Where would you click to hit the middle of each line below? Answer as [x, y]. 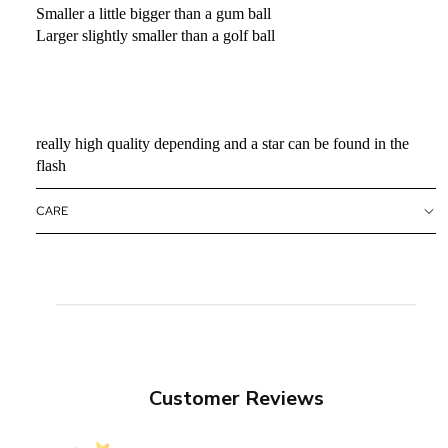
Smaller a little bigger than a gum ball [155, 13]
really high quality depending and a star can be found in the [222, 143]
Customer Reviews [236, 399]
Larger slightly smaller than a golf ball [157, 35]
